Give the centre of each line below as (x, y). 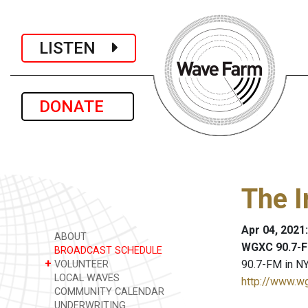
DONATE (78, 107)
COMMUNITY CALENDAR (108, 292)
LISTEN (76, 48)
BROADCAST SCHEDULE (107, 251)
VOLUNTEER (80, 264)
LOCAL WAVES (86, 278)
